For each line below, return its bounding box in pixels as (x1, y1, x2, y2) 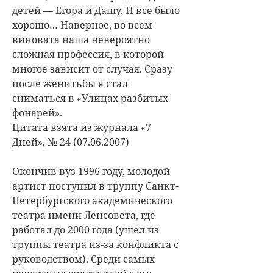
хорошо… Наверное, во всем (12, 18, 152, 32)
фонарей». (12, 105, 62, 119)
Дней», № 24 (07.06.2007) (12, 135, 129, 149)
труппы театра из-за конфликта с (12, 237, 179, 251)
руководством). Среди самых (12, 252, 155, 266)
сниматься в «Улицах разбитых (12, 91, 168, 105)
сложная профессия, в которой (12, 47, 164, 61)
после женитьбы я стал (12, 76, 128, 90)
